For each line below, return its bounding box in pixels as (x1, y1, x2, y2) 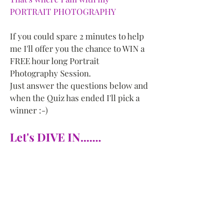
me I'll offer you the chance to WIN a (10, 43, 145, 54)
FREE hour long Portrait (10, 55, 99, 66)
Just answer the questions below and (10, 80, 148, 91)
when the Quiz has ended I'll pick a (10, 92, 140, 103)
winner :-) (10, 105, 48, 115)
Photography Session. (10, 68, 91, 78)
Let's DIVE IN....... (10, 129, 101, 145)
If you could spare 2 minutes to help (10, 31, 144, 41)
